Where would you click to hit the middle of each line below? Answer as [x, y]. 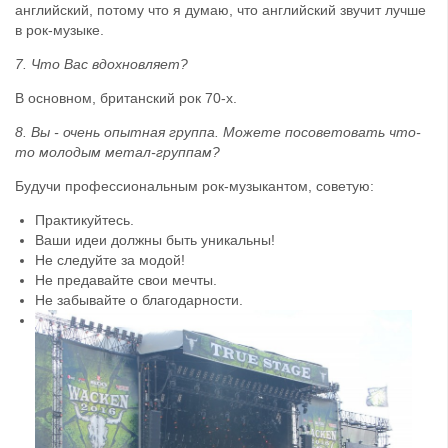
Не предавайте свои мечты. [126, 280]
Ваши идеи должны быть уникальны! [155, 240]
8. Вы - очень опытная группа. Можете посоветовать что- [218, 132]
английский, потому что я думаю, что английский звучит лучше [220, 10]
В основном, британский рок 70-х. [126, 98]
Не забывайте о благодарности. [139, 300]
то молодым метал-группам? [117, 152]
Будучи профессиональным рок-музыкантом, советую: [194, 186]
